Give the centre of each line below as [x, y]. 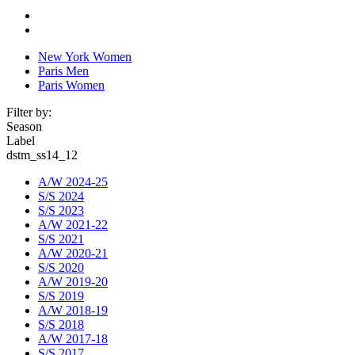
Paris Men [63, 71]
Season [24, 126]
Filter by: [29, 112]
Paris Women [71, 85]
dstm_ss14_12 [42, 155]
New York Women [85, 56]
